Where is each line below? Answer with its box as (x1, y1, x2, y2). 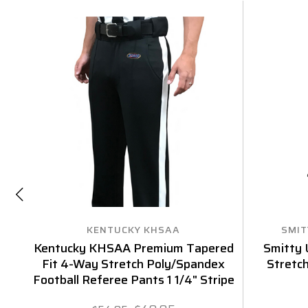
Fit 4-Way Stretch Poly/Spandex (42, 254, 225, 274)
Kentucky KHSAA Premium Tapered (33, 238, 234, 258)
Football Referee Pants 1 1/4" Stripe (32, 269, 234, 289)
